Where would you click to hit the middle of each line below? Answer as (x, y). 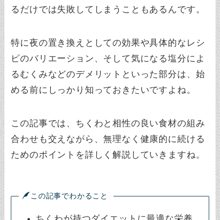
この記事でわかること (69, 195)
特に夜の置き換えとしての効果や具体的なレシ (108, 43)
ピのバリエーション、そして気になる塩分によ (108, 59)
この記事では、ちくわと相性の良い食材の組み (108, 124)
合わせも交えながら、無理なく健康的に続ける (108, 139)
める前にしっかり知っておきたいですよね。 (103, 90)
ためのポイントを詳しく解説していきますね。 (108, 155)
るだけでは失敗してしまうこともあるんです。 (108, 10)
